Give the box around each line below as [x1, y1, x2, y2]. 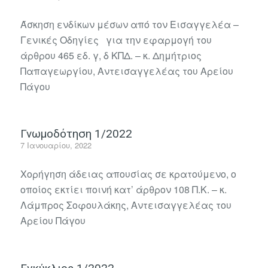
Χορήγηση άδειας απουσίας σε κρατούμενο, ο [20, 166, 236, 181]
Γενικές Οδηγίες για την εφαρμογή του [20, 32, 212, 47]
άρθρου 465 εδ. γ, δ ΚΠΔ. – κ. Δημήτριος [20, 48, 202, 62]
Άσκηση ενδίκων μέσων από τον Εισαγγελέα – [20, 17, 239, 31]
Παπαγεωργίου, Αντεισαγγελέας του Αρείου [20, 63, 233, 78]
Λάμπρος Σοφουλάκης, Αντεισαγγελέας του [20, 197, 232, 212]
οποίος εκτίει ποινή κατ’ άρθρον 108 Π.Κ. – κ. [20, 182, 227, 196]
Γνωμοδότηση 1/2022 [20, 127, 132, 141]
